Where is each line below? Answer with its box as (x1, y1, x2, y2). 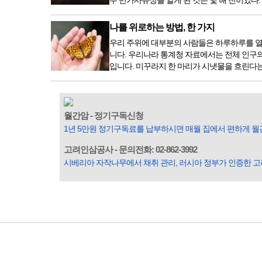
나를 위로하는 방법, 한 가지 (109, 22, 215, 33)
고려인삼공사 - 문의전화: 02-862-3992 (64, 144, 197, 155)
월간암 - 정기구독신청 (64, 111, 143, 121)
